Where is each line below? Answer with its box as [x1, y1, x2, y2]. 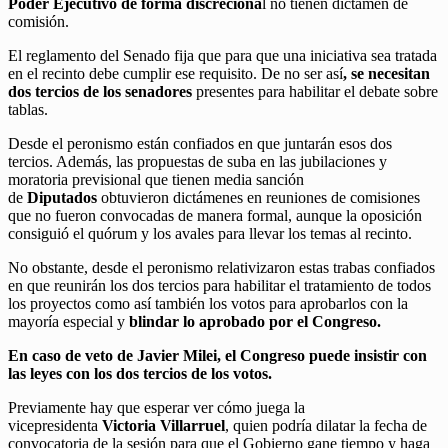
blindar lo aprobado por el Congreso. [129, 313, 381, 331]
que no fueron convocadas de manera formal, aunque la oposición [8, 207, 422, 225]
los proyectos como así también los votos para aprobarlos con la [8, 295, 408, 313]
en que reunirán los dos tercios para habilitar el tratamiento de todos [8, 277, 431, 295]
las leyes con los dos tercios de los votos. [8, 365, 272, 383]
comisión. [8, 13, 69, 31]
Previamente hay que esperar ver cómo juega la [8, 399, 305, 417]
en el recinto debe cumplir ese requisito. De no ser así [8, 65, 343, 83]
